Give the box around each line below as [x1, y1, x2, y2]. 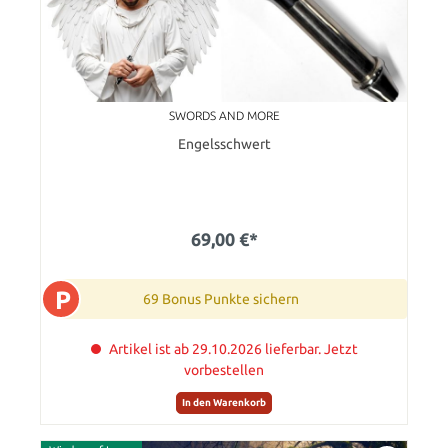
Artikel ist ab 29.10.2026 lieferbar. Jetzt [108, 341, 358, 358]
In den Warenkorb [182, 396, 266, 408]
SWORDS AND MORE [168, 109, 280, 123]
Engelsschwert [177, 136, 271, 153]
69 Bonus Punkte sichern [143, 291, 299, 308]
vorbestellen [184, 362, 264, 379]
